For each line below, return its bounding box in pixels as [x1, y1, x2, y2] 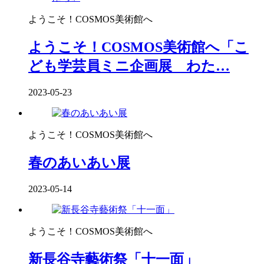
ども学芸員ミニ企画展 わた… [28, 58, 230, 74]
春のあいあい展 [28, 154, 130, 170]
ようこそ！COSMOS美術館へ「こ [28, 39, 249, 55]
